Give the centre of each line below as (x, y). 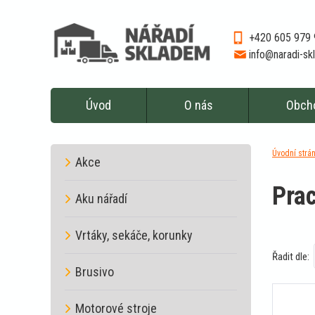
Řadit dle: (291, 257)
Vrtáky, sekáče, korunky (134, 235)
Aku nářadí (101, 199)
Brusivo (95, 272)
